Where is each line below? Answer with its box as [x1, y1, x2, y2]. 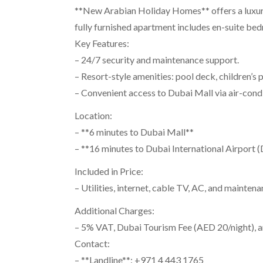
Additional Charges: [75, 205, 154, 217]
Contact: [75, 238, 110, 249]
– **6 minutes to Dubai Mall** [75, 126, 194, 138]
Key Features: [75, 38, 129, 49]
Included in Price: [75, 166, 143, 177]
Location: [75, 110, 112, 122]
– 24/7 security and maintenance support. [75, 54, 239, 66]
